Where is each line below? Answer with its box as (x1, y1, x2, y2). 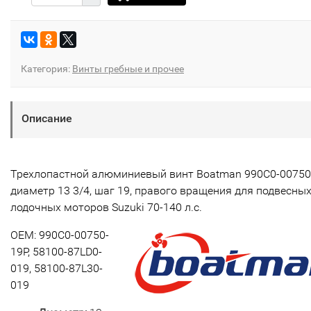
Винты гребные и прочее (72, 63, 184, 74)
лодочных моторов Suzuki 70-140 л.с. (10, 201, 202, 214)
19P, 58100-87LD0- (10, 245, 102, 258)
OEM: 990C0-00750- (10, 228, 109, 242)
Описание (22, 112, 72, 125)
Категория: (21, 63, 72, 74)
